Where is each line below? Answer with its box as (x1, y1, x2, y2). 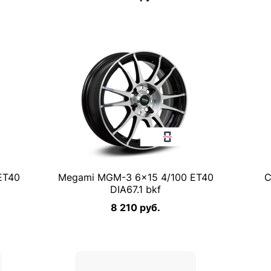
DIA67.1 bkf (110, 183, 161, 195)
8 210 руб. (111, 201, 160, 214)
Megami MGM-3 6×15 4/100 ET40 (57, 171, 214, 183)
